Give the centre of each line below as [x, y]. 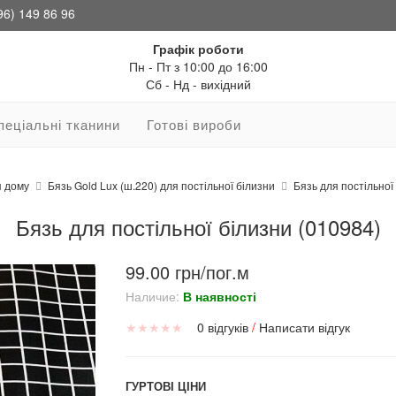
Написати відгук [304, 327]
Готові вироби [194, 124]
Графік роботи [198, 49]
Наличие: [152, 296]
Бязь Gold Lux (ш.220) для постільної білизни [161, 185]
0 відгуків [222, 327]
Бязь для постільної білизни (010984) [198, 227]
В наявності [219, 296]
